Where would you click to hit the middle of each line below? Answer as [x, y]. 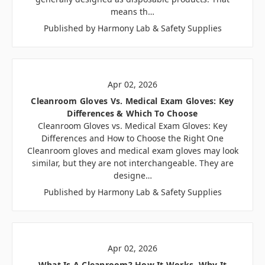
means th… [132, 12]
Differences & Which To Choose [132, 114]
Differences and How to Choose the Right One [132, 138]
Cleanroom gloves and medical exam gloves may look [132, 151]
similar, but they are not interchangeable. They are [132, 163]
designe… [132, 176]
